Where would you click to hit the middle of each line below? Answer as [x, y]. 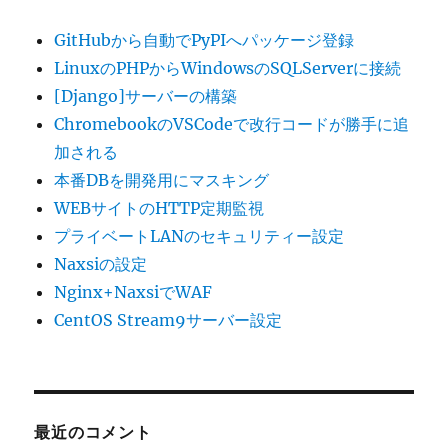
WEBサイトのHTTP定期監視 [159, 208]
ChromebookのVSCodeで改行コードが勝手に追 [232, 124]
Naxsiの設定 [101, 264]
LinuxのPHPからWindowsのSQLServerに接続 [228, 68]
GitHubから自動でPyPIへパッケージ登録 [204, 40]
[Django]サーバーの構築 [146, 96]
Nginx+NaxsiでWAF [133, 292]
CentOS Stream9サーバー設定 [168, 320]
